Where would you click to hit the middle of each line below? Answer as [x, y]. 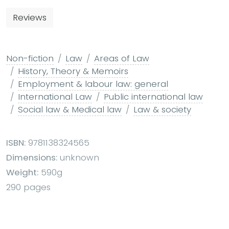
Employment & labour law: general [93, 84]
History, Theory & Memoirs [73, 71]
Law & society [162, 109]
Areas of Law [122, 58]
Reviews [30, 17]
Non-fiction [30, 58]
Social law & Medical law [70, 109]
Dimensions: [32, 157]
